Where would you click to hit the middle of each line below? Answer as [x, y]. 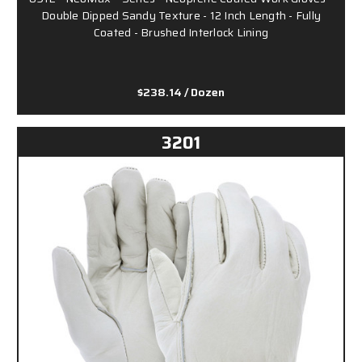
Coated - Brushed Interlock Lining [181, 32]
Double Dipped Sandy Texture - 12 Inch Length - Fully [181, 15]
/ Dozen [204, 92]
